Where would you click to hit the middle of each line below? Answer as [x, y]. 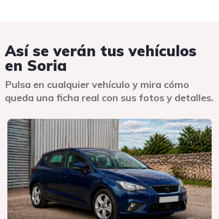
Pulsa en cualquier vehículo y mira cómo [97, 84]
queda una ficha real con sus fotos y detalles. [109, 98]
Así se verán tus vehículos [101, 51]
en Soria [36, 66]
